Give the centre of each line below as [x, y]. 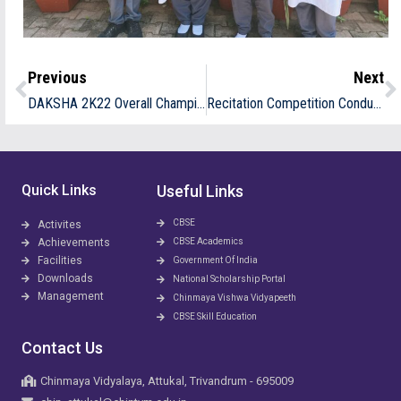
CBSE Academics [208, 241]
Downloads [65, 278]
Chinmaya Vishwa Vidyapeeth [234, 298]
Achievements [73, 243]
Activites [59, 225]
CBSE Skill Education [214, 316]
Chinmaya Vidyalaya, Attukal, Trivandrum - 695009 [167, 381]
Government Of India [215, 260]
